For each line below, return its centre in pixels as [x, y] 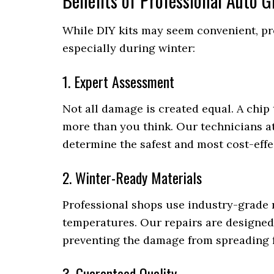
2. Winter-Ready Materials [132, 178]
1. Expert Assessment [118, 82]
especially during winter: [129, 48]
